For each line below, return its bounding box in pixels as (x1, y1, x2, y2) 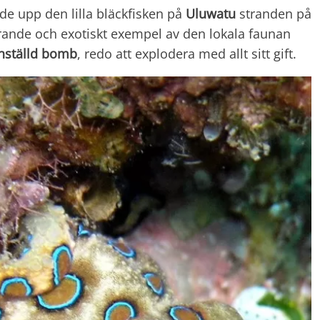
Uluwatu (186, 4, 236, 22)
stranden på (236, 4, 311, 22)
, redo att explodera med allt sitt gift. (77, 44, 296, 62)
